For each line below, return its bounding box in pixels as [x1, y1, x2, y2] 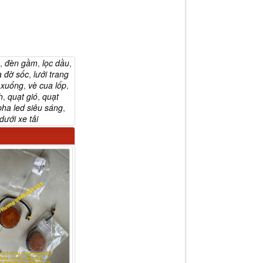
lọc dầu [42, 56, 69, 69]
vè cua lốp [28, 79, 66, 91]
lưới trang [33, 68, 69, 80]
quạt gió [7, 90, 38, 102]
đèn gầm [4, 56, 38, 69]
